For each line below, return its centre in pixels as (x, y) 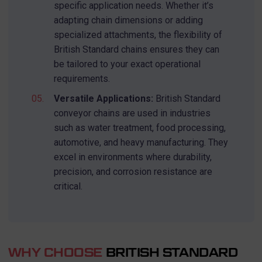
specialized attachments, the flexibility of (138, 35)
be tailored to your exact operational (127, 64)
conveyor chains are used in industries (132, 113)
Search (42, 12)
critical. (68, 187)
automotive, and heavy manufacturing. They (141, 143)
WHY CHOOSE (55, 253)
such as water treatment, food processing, (139, 128)
